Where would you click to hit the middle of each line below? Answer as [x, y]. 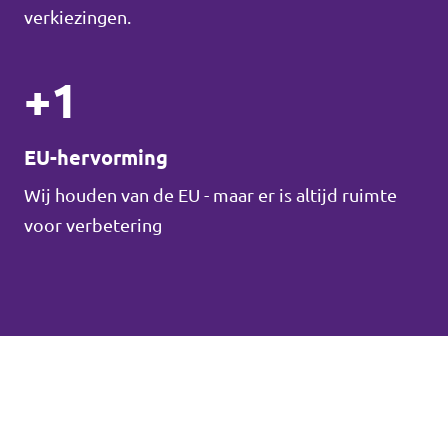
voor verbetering [93, 225]
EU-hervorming [96, 157]
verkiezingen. [77, 17]
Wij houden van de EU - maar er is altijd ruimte [210, 195]
